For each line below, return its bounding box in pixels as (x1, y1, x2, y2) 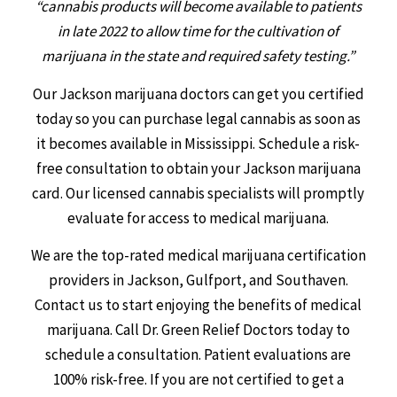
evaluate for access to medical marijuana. (67, 207, 330, 228)
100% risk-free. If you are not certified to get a (52, 370, 344, 390)
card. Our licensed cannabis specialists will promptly (32, 183, 365, 203)
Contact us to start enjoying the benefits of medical (35, 295, 362, 315)
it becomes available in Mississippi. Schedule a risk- (36, 133, 361, 153)
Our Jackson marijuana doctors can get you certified (32, 83, 364, 104)
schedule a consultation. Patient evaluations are (45, 345, 352, 365)
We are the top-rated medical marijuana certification (30, 245, 366, 266)
